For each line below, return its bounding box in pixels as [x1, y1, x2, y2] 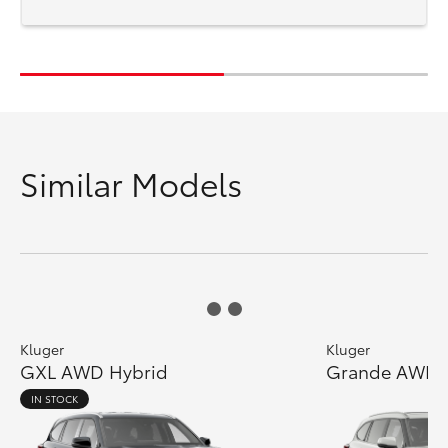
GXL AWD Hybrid [20, 358, 168, 384]
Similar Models [20, 160, 242, 205]
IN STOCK [31, 391, 78, 406]
